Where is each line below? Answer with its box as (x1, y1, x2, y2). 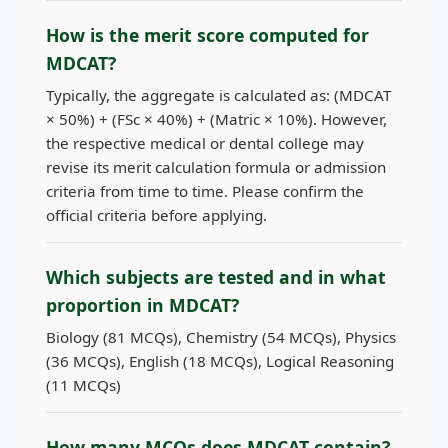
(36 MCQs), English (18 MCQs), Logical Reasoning (46, 351, 394, 372)
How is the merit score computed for (46, 23, 369, 48)
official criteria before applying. (46, 205, 267, 226)
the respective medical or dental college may (46, 133, 364, 154)
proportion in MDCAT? (46, 293, 239, 318)
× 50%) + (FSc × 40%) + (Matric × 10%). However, (46, 109, 387, 130)
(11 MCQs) (46, 375, 121, 396)
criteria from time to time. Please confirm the (46, 181, 364, 202)
